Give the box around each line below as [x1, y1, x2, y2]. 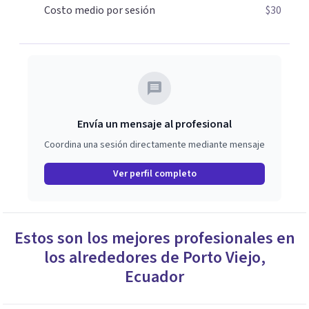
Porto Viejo [182, 246, 261, 270]
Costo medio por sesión [44, 3, 155, 18]
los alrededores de [43, 246, 183, 270]
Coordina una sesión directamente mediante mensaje [44, 138, 265, 152]
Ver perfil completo [112, 167, 197, 181]
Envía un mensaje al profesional [77, 117, 232, 132]
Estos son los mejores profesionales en [14, 226, 295, 250]
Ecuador [125, 265, 184, 289]
